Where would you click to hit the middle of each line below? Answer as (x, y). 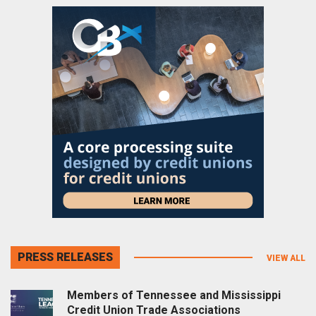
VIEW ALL (286, 258)
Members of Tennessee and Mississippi (174, 295)
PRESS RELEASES (65, 257)
